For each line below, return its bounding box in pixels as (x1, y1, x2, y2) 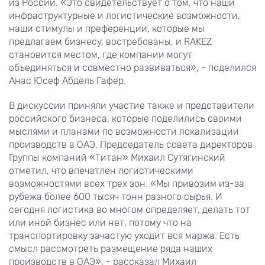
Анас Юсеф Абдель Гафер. (9, 75, 126, 86)
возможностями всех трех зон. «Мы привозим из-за (9, 177, 244, 189)
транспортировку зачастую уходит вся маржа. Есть (9, 230, 240, 241)
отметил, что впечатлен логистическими (9, 164, 193, 176)
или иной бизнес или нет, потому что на (9, 216, 192, 228)
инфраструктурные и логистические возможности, (9, 9, 240, 21)
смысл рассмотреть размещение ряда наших (9, 243, 212, 254)
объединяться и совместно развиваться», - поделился (9, 62, 256, 73)
